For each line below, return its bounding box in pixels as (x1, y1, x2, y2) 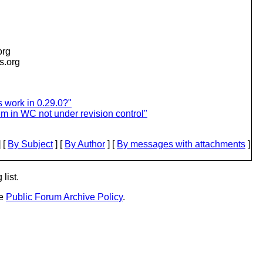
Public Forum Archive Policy (6, 192, 123, 202)
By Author (65, 139, 105, 149)
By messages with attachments (117, 139, 245, 149)
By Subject (8, 139, 53, 149)
